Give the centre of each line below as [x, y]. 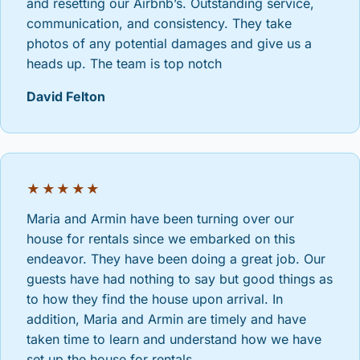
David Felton [66, 96]
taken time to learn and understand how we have [174, 339]
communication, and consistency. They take [159, 23]
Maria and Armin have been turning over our [160, 219]
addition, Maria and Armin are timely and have [166, 319]
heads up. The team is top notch [124, 63]
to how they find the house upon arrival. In [155, 299]
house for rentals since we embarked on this [161, 239]
